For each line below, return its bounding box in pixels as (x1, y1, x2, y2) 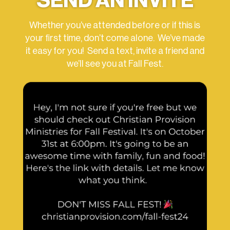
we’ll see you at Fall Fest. (66, 59, 163, 68)
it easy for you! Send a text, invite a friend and (25, 46, 204, 55)
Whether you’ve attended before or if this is (29, 20, 201, 30)
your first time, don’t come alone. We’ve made (25, 33, 205, 43)
